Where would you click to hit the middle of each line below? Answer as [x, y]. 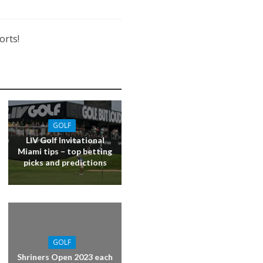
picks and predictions [65, 163]
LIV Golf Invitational [65, 140]
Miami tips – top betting [65, 151]
